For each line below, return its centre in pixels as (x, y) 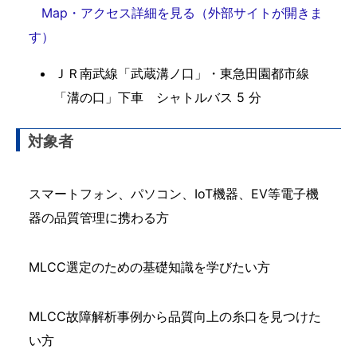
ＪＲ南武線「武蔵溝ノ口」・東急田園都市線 (182, 73)
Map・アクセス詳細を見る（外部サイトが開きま (182, 13)
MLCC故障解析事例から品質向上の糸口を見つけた (175, 316)
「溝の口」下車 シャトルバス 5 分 (158, 97)
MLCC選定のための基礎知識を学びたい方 (149, 267)
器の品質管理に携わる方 (99, 218)
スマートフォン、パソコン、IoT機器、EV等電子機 (174, 194)
